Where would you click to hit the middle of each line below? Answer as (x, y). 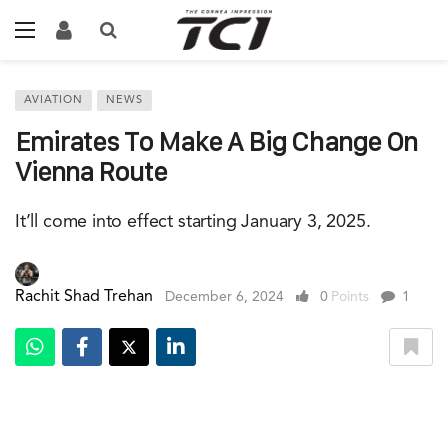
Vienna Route (91, 171)
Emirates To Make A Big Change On (216, 141)
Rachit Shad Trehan (84, 297)
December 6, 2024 (224, 297)
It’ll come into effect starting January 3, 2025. (193, 222)
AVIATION (53, 100)
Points (350, 297)
